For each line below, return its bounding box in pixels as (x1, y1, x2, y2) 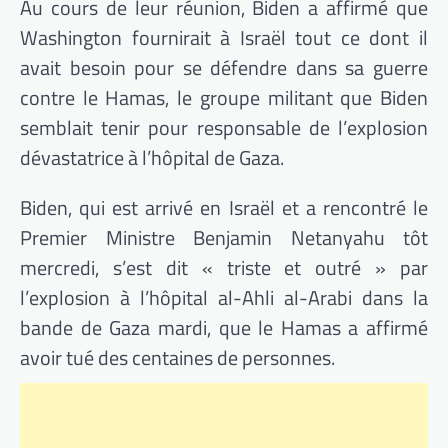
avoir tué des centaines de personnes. (20, 342, 335, 373)
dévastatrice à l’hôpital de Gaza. (20, 142, 284, 173)
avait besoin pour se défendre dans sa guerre (20, 52, 428, 83)
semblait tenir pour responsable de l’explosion (20, 112, 428, 143)
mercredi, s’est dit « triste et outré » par (20, 252, 428, 283)
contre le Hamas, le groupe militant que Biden (20, 82, 428, 113)
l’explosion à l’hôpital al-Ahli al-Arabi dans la (20, 282, 428, 313)
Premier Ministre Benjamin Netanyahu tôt (20, 222, 428, 253)
